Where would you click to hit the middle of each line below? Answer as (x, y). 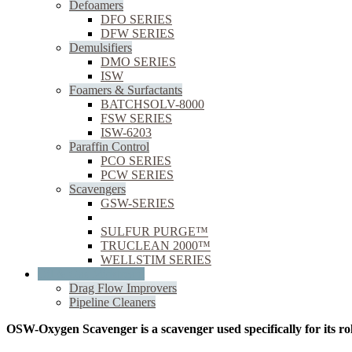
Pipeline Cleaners (112, 302)
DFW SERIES (137, 33)
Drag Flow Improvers (123, 288)
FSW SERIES (136, 118)
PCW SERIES (137, 174)
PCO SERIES (136, 160)
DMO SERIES (138, 61)
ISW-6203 (126, 132)
